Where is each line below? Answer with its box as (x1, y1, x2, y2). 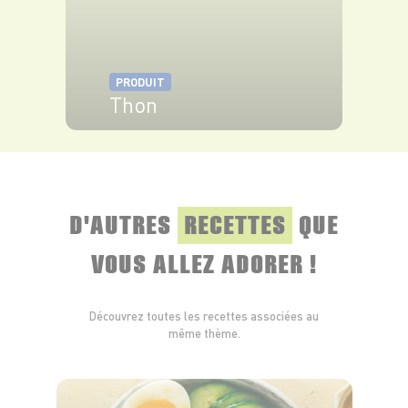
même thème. (168, 326, 240, 342)
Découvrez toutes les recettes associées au (89, 309, 319, 324)
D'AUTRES (69, 207, 178, 240)
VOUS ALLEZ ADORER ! (91, 246, 317, 279)
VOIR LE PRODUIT (127, 140, 209, 155)
